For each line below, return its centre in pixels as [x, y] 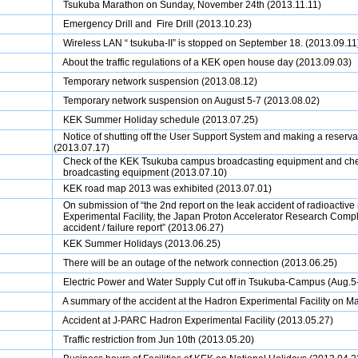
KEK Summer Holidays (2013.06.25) [142, 244]
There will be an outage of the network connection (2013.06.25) [200, 263]
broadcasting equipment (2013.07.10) [140, 173]
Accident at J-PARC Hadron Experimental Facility [169, 320]
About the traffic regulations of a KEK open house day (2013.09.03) [207, 62]
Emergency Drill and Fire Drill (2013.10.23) [157, 24]
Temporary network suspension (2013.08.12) [160, 82]
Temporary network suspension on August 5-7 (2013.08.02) [191, 101]
